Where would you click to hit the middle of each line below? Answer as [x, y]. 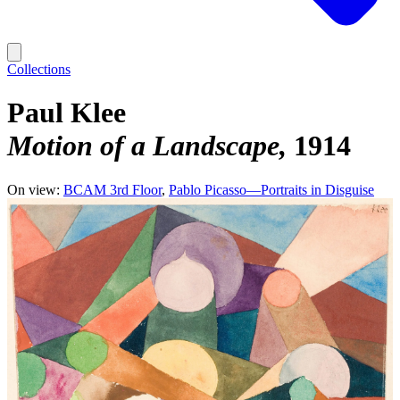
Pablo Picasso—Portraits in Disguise [271, 189]
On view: [33, 189]
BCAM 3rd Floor [112, 189]
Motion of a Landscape [143, 146]
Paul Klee [67, 113]
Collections [39, 69]
